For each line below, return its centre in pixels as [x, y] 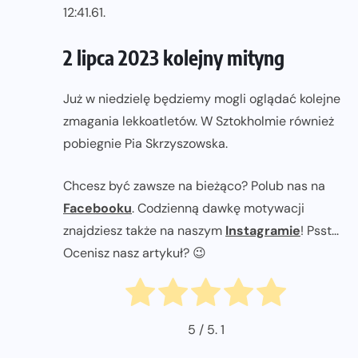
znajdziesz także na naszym [144, 230]
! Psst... [320, 230]
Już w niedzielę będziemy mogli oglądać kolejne [202, 98]
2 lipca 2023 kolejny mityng [174, 57]
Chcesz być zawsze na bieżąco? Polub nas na [194, 185]
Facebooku [97, 208]
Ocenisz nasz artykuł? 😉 [135, 253]
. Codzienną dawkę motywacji [218, 208]
